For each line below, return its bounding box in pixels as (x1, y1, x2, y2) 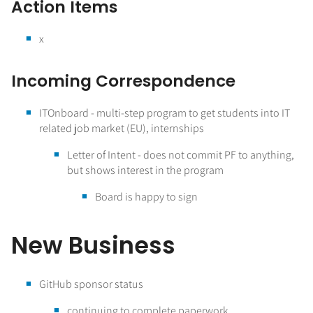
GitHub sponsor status (39, 276, 143, 291)
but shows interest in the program (67, 162, 224, 177)
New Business (11, 228, 175, 262)
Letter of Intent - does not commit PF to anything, (67, 147, 294, 162)
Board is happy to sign (95, 189, 200, 204)
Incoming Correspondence (11, 69, 235, 92)
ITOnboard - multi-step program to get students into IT (39, 105, 290, 120)
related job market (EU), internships (39, 120, 204, 136)
